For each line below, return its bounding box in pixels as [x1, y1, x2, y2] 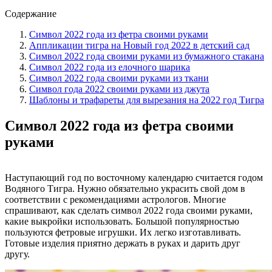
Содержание [5, 8, 56, 19]
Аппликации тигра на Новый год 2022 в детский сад [29, 39, 250, 50]
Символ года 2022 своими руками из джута [29, 83, 209, 94]
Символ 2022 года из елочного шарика [29, 61, 190, 72]
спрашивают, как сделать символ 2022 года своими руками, [5, 205, 253, 216]
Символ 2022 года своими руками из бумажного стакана [29, 50, 264, 61]
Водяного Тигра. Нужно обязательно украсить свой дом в [5, 183, 245, 194]
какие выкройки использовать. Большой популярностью [5, 216, 239, 226]
